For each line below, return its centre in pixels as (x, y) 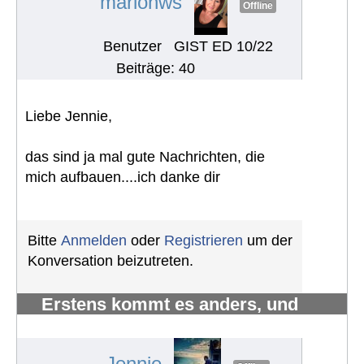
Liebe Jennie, (69, 116)
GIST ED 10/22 (223, 46)
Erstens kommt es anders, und (170, 304)
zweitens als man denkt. (141, 322)
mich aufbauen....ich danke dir (123, 177)
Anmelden (94, 240)
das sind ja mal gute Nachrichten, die (145, 156)
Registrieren (204, 240)
